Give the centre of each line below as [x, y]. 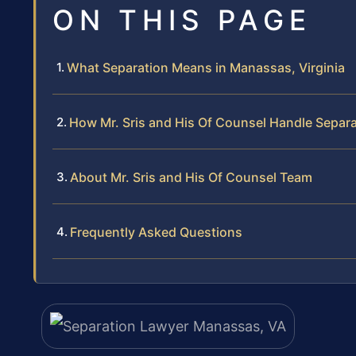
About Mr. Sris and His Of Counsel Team [191, 178]
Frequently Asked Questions [156, 232]
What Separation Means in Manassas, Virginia [206, 68]
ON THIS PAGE [182, 20]
